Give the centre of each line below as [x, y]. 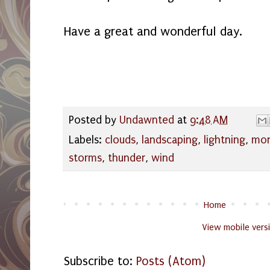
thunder [127, 158]
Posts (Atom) [171, 261]
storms [85, 158]
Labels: [87, 140]
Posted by [94, 120]
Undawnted [147, 120]
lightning [224, 140]
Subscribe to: [100, 261]
